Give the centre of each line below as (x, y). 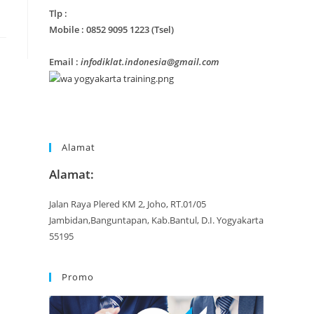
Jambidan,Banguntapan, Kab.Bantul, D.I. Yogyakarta (156, 220)
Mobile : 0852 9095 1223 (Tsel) (111, 29)
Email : (65, 62)
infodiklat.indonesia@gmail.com (150, 62)
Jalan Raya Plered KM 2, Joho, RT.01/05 (128, 204)
